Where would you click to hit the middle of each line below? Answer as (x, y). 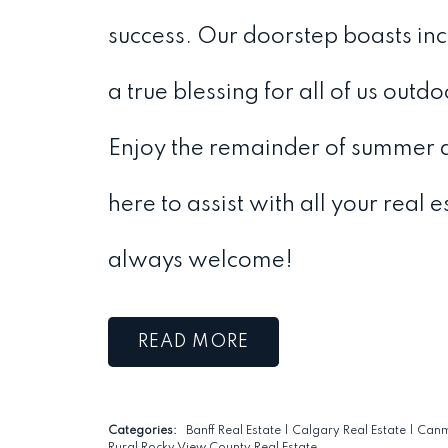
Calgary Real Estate (350, 431)
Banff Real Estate (234, 431)
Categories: (142, 431)
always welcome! (200, 261)
